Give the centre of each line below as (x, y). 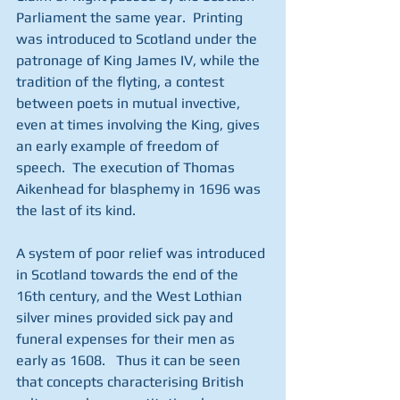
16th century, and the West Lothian (131, 296)
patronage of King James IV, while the (140, 60)
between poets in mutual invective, (130, 103)
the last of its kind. (76, 210)
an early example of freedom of (119, 146)
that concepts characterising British (132, 382)
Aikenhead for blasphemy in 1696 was (140, 189)
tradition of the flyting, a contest (122, 82)
